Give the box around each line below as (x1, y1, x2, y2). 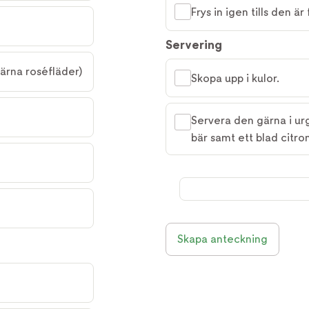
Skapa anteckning (177, 232, 268, 246)
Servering (166, 37, 222, 52)
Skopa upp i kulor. (191, 71, 279, 85)
